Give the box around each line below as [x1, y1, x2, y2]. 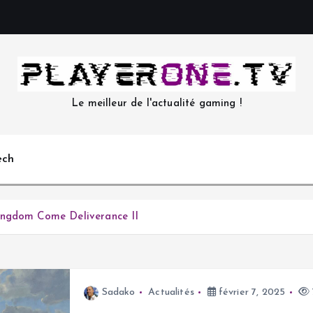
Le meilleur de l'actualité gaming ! [71, 98, 242, 109]
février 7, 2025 [215, 287, 286, 298]
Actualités [148, 287, 194, 298]
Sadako [101, 287, 136, 298]
